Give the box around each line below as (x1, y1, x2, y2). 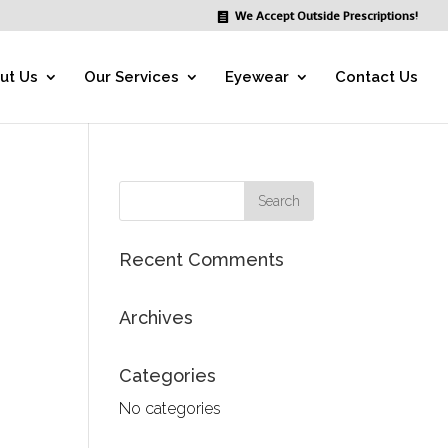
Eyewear (225, 68, 289, 86)
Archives (119, 307, 194, 328)
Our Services (84, 68, 179, 86)
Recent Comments (119, 249, 285, 270)
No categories (119, 399, 222, 418)
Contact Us (335, 68, 418, 86)
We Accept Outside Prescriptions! (235, 8, 418, 24)
